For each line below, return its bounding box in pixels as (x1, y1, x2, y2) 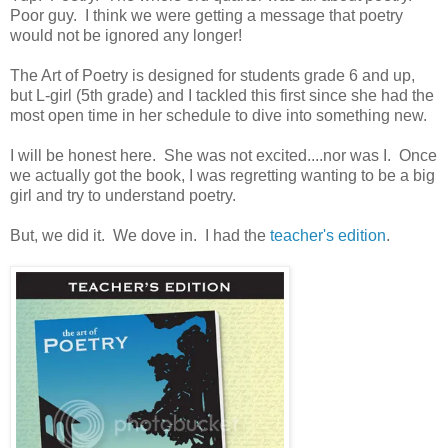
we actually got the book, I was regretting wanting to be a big (10, 166, 435, 184)
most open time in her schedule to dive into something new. (10, 106, 427, 124)
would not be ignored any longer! (10, 26, 242, 44)
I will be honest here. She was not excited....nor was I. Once (10, 146, 437, 164)
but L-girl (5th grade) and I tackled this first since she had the (10, 86, 434, 104)
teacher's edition (270, 226, 386, 244)
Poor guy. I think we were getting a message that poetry (10, 6, 403, 24)
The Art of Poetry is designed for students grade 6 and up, (10, 66, 415, 84)
